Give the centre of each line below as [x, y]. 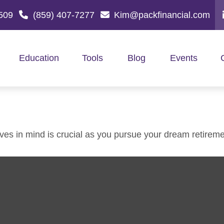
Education [39, 58]
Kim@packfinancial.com [162, 15]
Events [183, 58]
